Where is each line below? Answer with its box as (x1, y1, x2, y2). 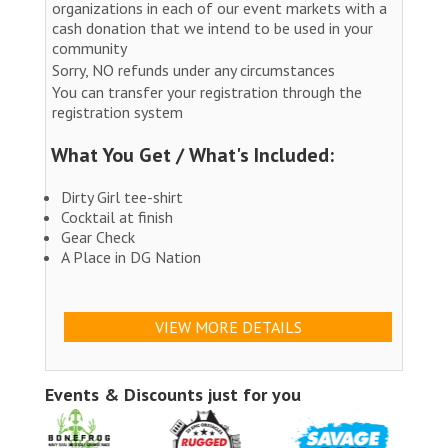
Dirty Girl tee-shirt (61, 186, 183, 207)
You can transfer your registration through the (52, 81, 362, 102)
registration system (52, 101, 183, 122)
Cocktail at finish (61, 206, 173, 227)
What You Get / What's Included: (51, 141, 334, 168)
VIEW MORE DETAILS (154, 316, 302, 337)
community (52, 37, 127, 58)
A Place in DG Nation (61, 246, 201, 267)
